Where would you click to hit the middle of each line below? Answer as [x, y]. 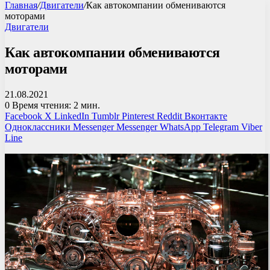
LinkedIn [72, 116]
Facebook [24, 116]
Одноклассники [38, 127]
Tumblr [105, 116]
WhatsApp [180, 127]
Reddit [169, 116]
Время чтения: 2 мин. [55, 105]
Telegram [221, 127]
